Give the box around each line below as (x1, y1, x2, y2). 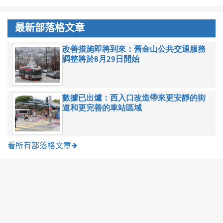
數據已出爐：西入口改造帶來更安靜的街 (62, 93, 206, 103)
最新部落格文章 (15, 22, 85, 34)
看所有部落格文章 (7, 141, 71, 150)
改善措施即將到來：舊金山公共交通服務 (62, 44, 206, 54)
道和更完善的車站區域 (62, 103, 142, 113)
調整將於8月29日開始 (62, 54, 141, 64)
